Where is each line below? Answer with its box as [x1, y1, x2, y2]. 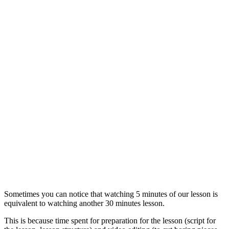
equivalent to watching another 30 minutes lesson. [4, 198, 165, 208]
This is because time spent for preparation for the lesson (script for [4, 216, 216, 225]
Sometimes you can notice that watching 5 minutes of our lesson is [4, 189, 218, 198]
